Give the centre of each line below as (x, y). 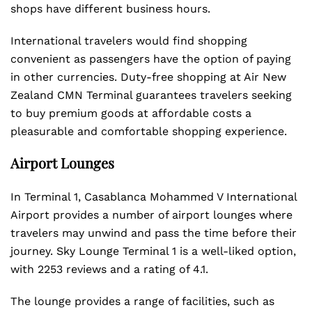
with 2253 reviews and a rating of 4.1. (109, 269)
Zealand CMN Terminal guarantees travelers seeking (151, 95)
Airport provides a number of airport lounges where (151, 215)
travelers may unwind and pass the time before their (154, 233)
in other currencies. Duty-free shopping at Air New (148, 77)
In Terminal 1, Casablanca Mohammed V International (154, 197)
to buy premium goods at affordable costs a (131, 113)
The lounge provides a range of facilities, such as (142, 301)
